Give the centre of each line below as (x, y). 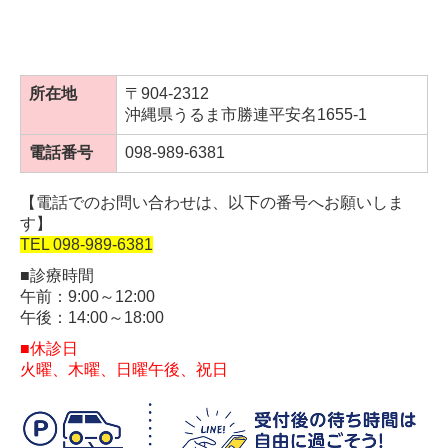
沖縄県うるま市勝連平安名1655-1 (246, 114)
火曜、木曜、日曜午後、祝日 (124, 369)
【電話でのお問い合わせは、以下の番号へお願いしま (212, 202)
